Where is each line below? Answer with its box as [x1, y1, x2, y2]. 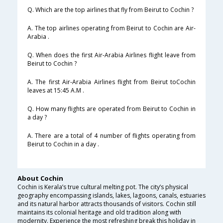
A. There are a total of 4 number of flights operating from [27, 131, 196, 140]
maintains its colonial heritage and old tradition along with [17, 208, 181, 217]
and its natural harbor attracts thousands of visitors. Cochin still [17, 200, 196, 209]
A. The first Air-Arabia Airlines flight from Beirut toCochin [27, 78, 196, 87]
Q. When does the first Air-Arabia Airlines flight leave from [27, 51, 196, 60]
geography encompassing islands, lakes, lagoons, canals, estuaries [17, 191, 206, 200]
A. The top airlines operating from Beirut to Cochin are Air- [27, 24, 196, 33]
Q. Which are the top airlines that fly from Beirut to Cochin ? [27, 5, 194, 14]
